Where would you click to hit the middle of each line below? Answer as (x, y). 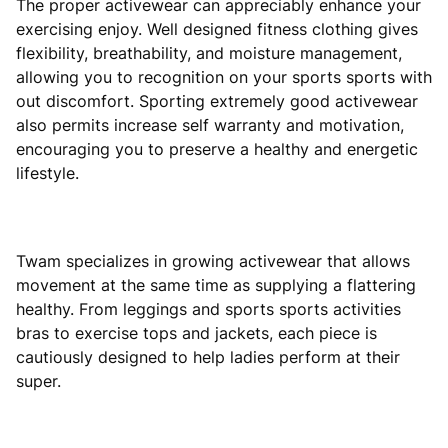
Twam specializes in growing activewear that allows (213, 260)
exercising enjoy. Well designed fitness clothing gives (217, 28)
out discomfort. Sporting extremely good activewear (217, 100)
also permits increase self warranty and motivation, (210, 124)
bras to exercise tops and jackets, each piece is (196, 332)
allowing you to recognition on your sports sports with (224, 76)
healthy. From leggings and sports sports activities (208, 308)
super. (38, 380)
